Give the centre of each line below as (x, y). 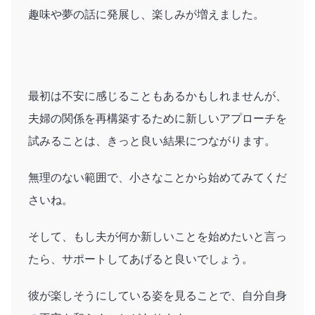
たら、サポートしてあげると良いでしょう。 (141, 259)
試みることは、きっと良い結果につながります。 (152, 141)
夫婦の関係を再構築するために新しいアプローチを (157, 118)
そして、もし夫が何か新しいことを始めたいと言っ (157, 236)
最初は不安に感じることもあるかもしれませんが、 (157, 96)
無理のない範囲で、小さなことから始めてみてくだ (157, 177)
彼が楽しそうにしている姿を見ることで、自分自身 (157, 295)
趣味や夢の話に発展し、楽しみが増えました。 (146, 14)
